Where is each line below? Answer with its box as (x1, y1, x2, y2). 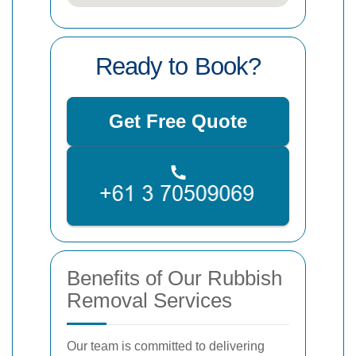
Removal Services (67, 288, 232, 312)
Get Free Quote (109, 110, 247, 132)
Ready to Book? (95, 52, 261, 80)
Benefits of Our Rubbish (67, 265, 282, 290)
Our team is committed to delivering (67, 339, 265, 353)
